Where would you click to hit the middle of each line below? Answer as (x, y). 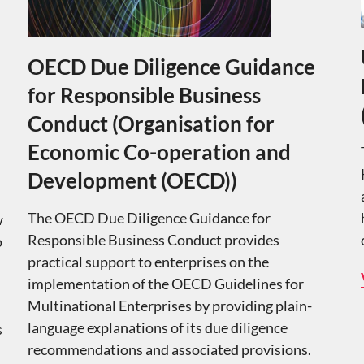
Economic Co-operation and (159, 152)
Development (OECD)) (132, 181)
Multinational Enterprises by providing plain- (169, 306)
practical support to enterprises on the (148, 262)
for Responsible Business (144, 95)
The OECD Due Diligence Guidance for (149, 218)
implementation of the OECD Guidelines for (165, 284)
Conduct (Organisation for (151, 124)
